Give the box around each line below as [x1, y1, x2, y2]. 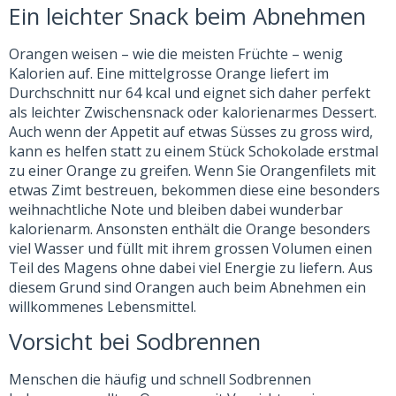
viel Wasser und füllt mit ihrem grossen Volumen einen [9, 238, 372, 258]
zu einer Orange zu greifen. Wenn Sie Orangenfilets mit [9, 160, 376, 180]
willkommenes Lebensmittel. [9, 296, 200, 316]
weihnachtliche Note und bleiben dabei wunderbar [9, 199, 343, 219]
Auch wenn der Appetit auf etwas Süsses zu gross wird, [9, 121, 373, 141]
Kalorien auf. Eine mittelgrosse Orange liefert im [9, 63, 329, 83]
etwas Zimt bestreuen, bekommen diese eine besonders [9, 179, 380, 200]
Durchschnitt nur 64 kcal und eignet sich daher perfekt [9, 82, 370, 103]
